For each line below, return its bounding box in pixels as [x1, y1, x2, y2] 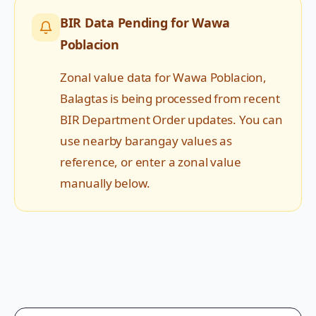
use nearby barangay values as [60, 133, 233, 149]
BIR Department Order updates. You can [60, 111, 283, 128]
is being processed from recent [107, 90, 280, 107]
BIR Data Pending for [60, 14, 193, 31]
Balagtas [60, 90, 108, 107]
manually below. [60, 175, 150, 191]
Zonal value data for [60, 69, 174, 85]
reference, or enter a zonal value [60, 154, 241, 170]
